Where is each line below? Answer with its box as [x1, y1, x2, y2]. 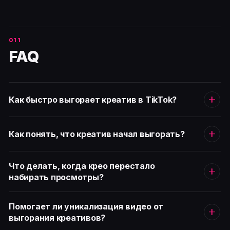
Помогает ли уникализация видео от [9, 201, 164, 212]
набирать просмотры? [9, 171, 104, 182]
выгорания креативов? [9, 212, 106, 223]
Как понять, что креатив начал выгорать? [9, 128, 185, 139]
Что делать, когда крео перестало [9, 160, 155, 171]
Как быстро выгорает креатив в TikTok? [9, 94, 177, 105]
